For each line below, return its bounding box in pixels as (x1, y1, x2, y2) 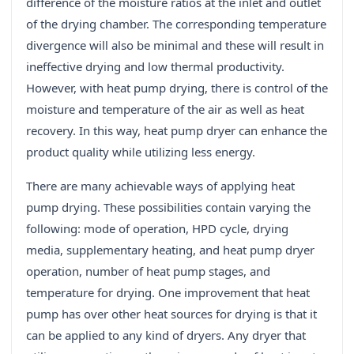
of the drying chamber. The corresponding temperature (26, 16, 326, 32)
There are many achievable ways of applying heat (26, 178, 295, 194)
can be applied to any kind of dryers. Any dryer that (26, 327, 306, 344)
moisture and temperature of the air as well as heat (26, 101, 304, 118)
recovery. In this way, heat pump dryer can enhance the (26, 122, 327, 139)
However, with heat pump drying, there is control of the (26, 80, 328, 96)
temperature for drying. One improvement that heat (26, 284, 310, 301)
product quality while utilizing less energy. (26, 144, 255, 160)
